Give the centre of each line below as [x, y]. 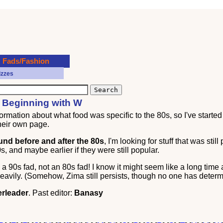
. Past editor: [52, 193]
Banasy [89, 193]
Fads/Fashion [26, 61]
